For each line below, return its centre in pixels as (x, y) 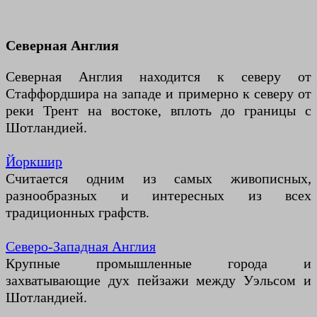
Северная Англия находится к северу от (158, 77)
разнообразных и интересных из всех (158, 196)
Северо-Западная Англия (81, 247)
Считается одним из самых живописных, (158, 179)
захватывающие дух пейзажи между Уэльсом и (158, 281)
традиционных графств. (77, 213)
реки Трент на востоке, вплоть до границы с (158, 111)
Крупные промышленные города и (158, 264)
